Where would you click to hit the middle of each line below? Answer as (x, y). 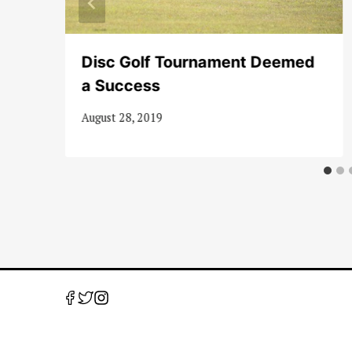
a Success (121, 85)
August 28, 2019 (122, 118)
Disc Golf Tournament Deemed (198, 62)
